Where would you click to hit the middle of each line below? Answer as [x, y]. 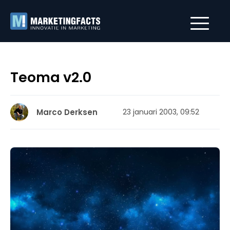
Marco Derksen [67, 112]
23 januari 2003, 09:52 [161, 112]
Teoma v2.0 [51, 77]
